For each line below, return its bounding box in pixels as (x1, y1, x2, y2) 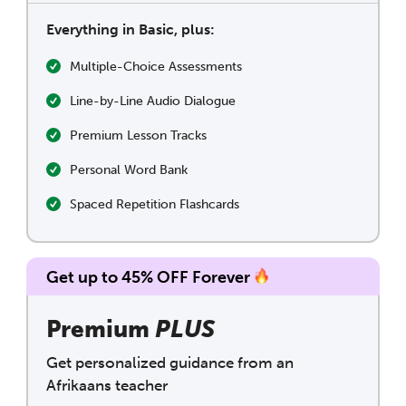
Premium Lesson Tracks (70, 127, 207, 143)
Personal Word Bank (70, 161, 188, 178)
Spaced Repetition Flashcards (70, 196, 239, 212)
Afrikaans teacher (46, 375, 168, 394)
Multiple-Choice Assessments (70, 58, 242, 74)
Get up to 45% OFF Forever (46, 266, 250, 287)
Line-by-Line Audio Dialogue (70, 92, 236, 109)
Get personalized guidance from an (46, 353, 294, 372)
